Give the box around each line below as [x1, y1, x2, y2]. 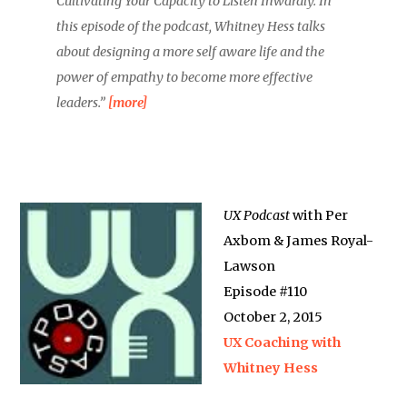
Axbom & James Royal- [223, 233, 374, 249]
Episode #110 [223, 283, 308, 300]
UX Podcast [223, 207, 291, 223]
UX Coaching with [223, 334, 342, 351]
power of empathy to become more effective [56, 69, 313, 85]
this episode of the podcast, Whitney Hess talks [56, 18, 326, 35]
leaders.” [56, 94, 109, 111]
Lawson [223, 258, 276, 274]
